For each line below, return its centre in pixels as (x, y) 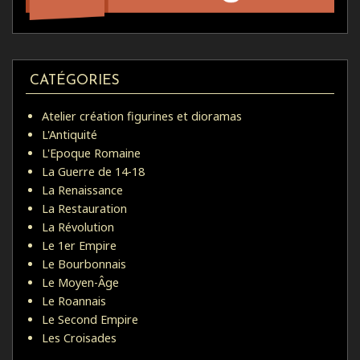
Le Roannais (74, 301)
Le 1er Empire (79, 245)
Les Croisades (79, 337)
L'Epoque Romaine (91, 153)
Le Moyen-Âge (80, 282)
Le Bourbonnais (84, 264)
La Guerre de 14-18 (93, 171)
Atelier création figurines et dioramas (142, 116)
